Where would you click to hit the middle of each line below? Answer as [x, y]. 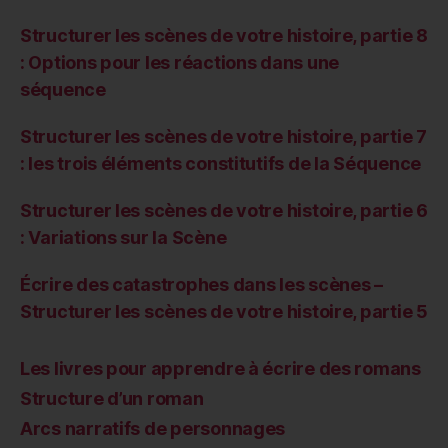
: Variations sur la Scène [123, 238]
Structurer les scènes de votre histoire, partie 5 [224, 312]
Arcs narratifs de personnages [153, 429]
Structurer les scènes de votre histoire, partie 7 [223, 137]
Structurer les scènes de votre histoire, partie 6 [224, 211]
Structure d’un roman [112, 399]
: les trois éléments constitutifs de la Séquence [221, 164]
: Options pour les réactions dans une [180, 63]
